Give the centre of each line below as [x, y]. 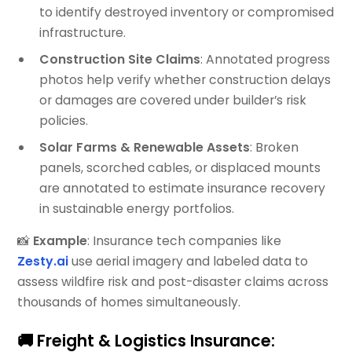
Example [60, 241]
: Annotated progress [265, 59]
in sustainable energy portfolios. [136, 208]
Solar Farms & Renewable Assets [144, 147]
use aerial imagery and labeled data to [189, 262]
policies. [63, 120]
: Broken [274, 147]
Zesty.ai [43, 262]
